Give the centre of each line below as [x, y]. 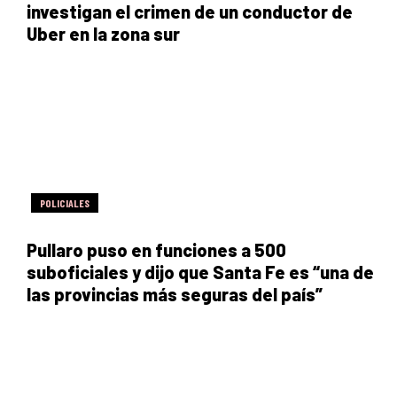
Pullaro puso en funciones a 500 [156, 249]
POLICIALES [65, 202]
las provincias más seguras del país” [175, 294]
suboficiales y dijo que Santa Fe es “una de [200, 272]
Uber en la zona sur [103, 33]
